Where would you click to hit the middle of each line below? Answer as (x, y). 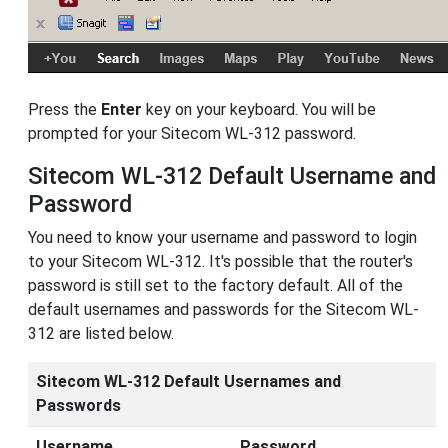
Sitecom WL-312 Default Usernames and (188, 382)
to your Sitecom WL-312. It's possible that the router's (220, 262)
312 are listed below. (101, 334)
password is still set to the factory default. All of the (215, 286)
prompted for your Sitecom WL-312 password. (192, 134)
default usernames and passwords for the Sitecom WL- (223, 310)
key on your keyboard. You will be (259, 110)
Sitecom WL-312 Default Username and (232, 176)
